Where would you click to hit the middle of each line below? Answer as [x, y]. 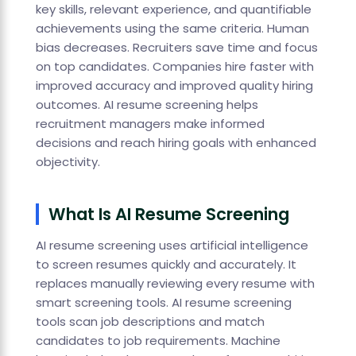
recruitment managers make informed [150, 124]
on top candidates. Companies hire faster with [174, 67]
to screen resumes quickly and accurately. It [166, 265]
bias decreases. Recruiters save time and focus [176, 48]
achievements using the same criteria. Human [172, 29]
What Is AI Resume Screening [168, 215]
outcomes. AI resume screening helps [147, 105]
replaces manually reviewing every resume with [175, 284]
